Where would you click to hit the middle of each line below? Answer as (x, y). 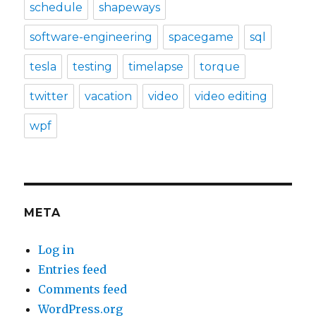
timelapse (156, 66)
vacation (109, 96)
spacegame (201, 37)
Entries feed (73, 269)
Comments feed (83, 289)
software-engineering (91, 37)
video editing (231, 96)
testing (93, 66)
